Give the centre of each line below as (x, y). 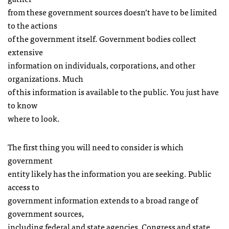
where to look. (34, 118)
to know (22, 105)
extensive (25, 52)
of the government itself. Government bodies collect (102, 38)
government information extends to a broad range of (103, 200)
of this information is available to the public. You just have (113, 91)
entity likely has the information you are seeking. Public (109, 173)
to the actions (32, 25)
